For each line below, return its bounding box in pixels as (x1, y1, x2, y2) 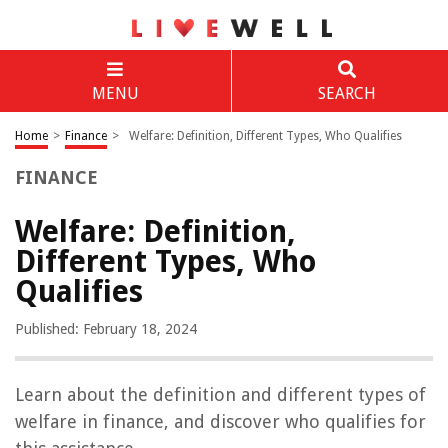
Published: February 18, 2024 (15, 321, 197, 337)
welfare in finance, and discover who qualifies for (15, 411, 426, 432)
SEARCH (317, 84, 376, 103)
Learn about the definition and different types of (15, 384, 426, 405)
